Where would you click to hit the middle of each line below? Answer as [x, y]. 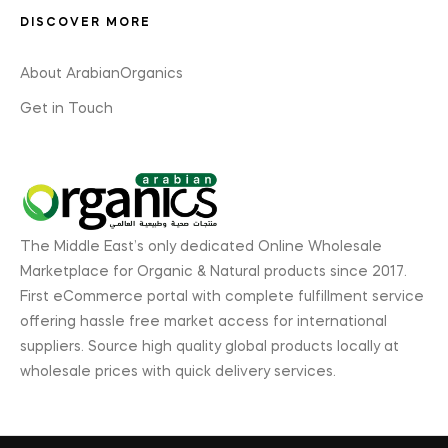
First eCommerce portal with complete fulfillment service [222, 296]
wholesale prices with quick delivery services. [178, 371]
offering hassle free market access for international [203, 321]
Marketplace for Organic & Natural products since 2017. [213, 271]
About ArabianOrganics [101, 74]
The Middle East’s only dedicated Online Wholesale [201, 246]
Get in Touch [66, 109]
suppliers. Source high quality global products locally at [209, 346]
